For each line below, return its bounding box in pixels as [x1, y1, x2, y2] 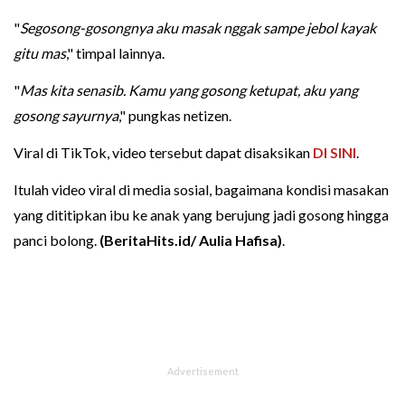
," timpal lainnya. [66, 44, 165, 62]
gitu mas [14, 44, 66, 62]
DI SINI [313, 144, 356, 162]
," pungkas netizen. [118, 107, 231, 125]
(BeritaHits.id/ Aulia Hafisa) [99, 231, 282, 250]
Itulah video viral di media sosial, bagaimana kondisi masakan [14, 181, 389, 199]
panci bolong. [14, 231, 99, 250]
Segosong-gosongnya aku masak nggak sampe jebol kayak [20, 19, 376, 37]
